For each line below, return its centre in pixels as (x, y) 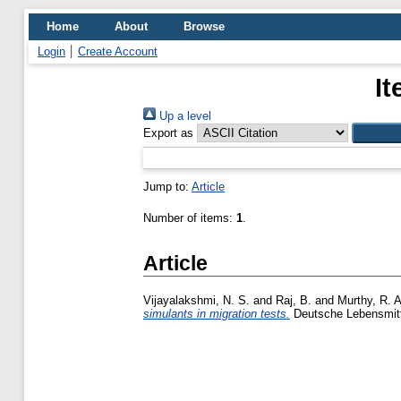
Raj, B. (294, 301)
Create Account (118, 51)
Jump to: (167, 187)
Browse (204, 26)
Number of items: (190, 218)
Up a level (183, 116)
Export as (168, 133)
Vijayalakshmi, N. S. (196, 301)
